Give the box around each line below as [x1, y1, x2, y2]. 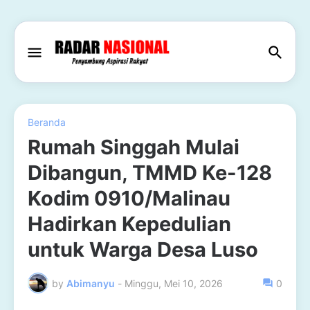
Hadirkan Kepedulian [28, 212, 231, 236]
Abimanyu [66, 277, 115, 289]
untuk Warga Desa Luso [28, 237, 258, 262]
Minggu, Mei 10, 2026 [125, 277, 223, 289]
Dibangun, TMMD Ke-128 [28, 161, 272, 185]
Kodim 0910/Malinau [28, 186, 230, 210]
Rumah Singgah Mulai [28, 135, 239, 159]
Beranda [28, 116, 66, 128]
